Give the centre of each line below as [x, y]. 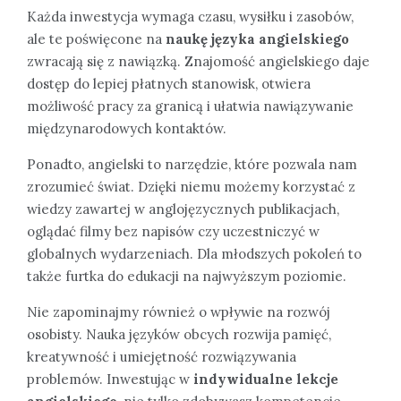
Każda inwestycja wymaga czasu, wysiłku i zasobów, [190, 17]
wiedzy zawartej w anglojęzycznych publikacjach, [183, 209]
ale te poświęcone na [96, 39]
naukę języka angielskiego [257, 39]
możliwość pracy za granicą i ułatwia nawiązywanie [190, 107]
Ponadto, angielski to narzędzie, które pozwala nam [192, 165]
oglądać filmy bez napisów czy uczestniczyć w [173, 232]
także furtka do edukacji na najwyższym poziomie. [187, 277]
